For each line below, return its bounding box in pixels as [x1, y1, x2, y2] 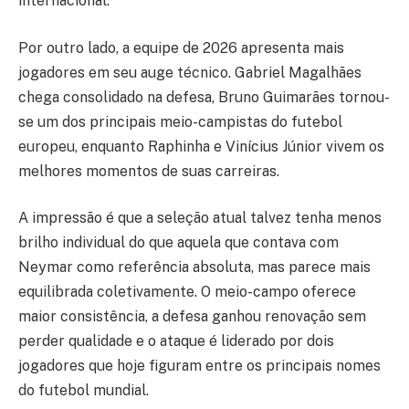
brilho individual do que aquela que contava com [18, 234, 339, 252]
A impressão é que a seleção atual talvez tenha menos [18, 209, 382, 227]
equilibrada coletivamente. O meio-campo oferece [18, 283, 356, 301]
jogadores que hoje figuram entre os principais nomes [18, 357, 381, 375]
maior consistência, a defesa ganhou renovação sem [18, 308, 366, 326]
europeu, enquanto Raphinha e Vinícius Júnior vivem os [18, 137, 384, 155]
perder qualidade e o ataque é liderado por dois [18, 332, 334, 351]
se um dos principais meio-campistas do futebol [18, 112, 342, 131]
